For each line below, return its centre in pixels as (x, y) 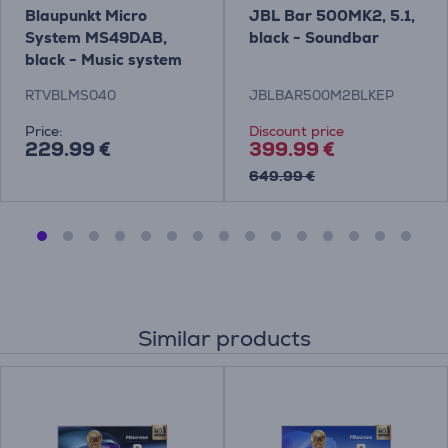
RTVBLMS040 (70, 95)
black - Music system (103, 59)
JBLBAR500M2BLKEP (321, 95)
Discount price (296, 130)
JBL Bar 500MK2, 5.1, (332, 15)
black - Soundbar (314, 37)
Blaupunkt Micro (86, 15)
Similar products (224, 338)
